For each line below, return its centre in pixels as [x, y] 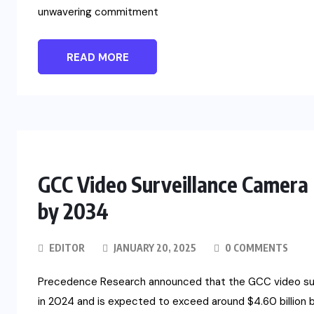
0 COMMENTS [255, 248]
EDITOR [67, 248]
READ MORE [97, 58]
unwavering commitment [98, 12]
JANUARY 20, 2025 [154, 248]
